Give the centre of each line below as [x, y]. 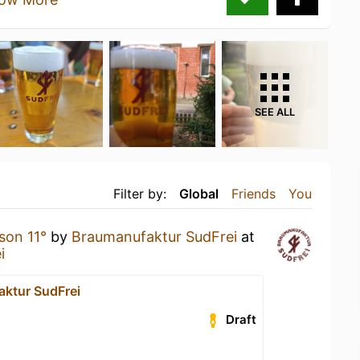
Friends [254, 193]
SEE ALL [275, 112]
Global [199, 193]
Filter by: [140, 193]
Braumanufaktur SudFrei [154, 236]
